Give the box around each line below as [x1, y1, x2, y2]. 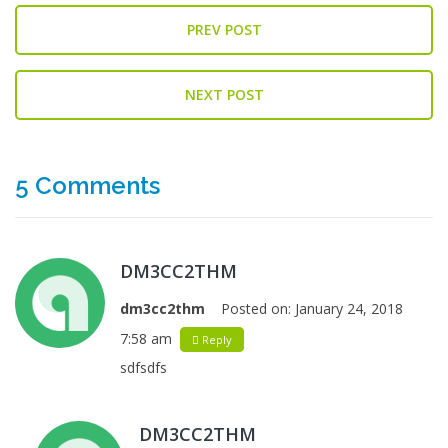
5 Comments [15, 171, 160, 201]
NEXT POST [184, 85, 264, 105]
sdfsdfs [120, 358, 167, 378]
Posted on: [205, 299, 295, 319]
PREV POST [186, 20, 262, 40]
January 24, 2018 [295, 299, 403, 319]
